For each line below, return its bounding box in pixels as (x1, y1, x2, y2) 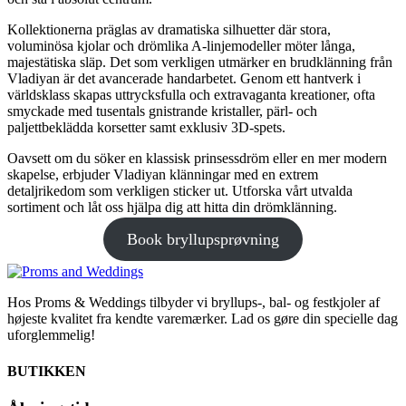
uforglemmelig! (7, 327, 95, 343)
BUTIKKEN (7, 362, 86, 379)
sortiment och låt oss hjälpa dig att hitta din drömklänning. (7, 199, 337, 216)
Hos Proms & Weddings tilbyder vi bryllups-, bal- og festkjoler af (7, 295, 380, 311)
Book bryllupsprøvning (127, 230, 279, 249)
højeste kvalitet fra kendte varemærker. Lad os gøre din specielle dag (7, 311, 398, 327)
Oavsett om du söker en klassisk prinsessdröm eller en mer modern (7, 150, 387, 167)
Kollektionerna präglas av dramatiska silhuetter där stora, (7, 22, 331, 38)
